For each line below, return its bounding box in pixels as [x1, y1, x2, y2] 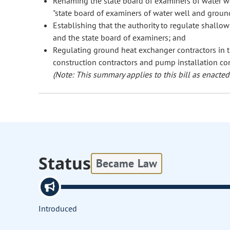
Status [39, 152, 91, 175]
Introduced [39, 203, 78, 214]
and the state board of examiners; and [53, 32, 186, 43]
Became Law [96, 156, 157, 170]
